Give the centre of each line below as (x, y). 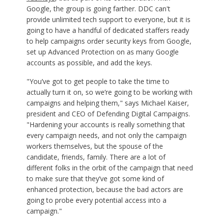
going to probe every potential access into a (96, 200)
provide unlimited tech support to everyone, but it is (108, 19)
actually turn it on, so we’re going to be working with (109, 92)
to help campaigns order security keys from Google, (109, 41)
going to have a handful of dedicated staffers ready (108, 30)
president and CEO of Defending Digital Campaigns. (108, 113)
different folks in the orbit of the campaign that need (110, 167)
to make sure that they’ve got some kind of (95, 178)
